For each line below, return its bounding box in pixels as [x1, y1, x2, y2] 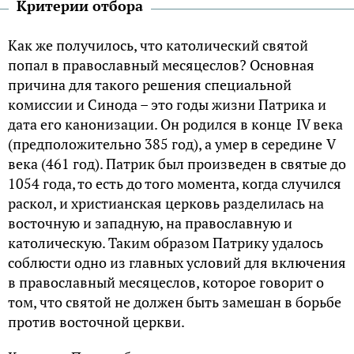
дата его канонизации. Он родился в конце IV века [8, 115, 343, 134]
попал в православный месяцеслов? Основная [8, 55, 314, 75]
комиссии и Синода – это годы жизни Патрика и [8, 95, 326, 115]
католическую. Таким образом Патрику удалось [8, 233, 323, 253]
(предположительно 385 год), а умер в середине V [8, 134, 335, 154]
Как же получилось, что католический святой [8, 36, 308, 55]
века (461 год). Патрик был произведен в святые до [8, 154, 346, 174]
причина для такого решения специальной [8, 75, 292, 95]
